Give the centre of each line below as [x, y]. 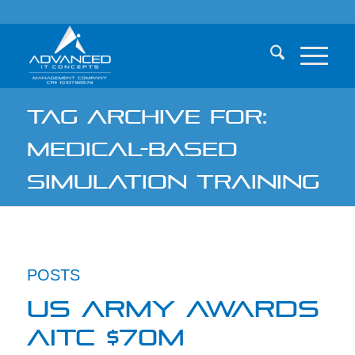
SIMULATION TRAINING [173, 177]
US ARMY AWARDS [173, 304]
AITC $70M [105, 332]
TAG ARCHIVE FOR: [147, 113]
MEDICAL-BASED [132, 145]
